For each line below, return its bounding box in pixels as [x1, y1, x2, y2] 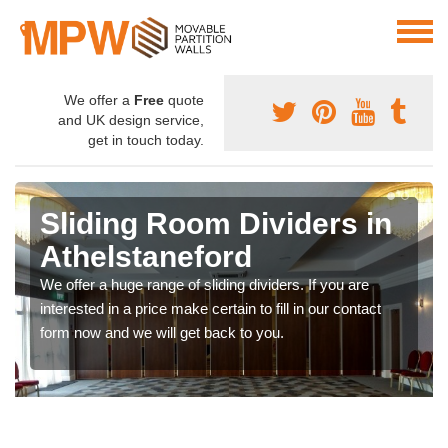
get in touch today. [88, 132, 204, 149]
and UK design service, [58, 112, 204, 129]
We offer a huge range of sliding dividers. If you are [40, 276, 369, 294]
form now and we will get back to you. [40, 324, 284, 342]
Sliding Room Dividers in [40, 207, 392, 241]
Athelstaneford [40, 240, 252, 274]
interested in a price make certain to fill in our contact [40, 300, 381, 318]
